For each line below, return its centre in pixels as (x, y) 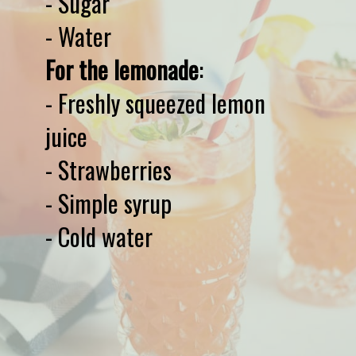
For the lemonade (122, 70)
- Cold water (99, 236)
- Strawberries (108, 170)
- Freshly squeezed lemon (155, 103)
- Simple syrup (108, 203)
